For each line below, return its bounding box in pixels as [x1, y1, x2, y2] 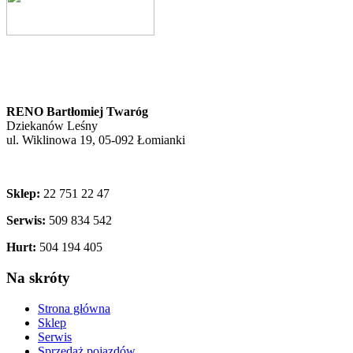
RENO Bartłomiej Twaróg [6, 105, 148, 119]
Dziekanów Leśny [6, 119, 98, 133]
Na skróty [6, 269, 70, 287]
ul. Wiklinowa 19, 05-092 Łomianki [6, 133, 185, 147]
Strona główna [38, 301, 110, 315]
